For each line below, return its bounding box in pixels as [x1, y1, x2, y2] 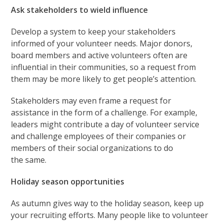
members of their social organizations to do [11, 143, 174, 154]
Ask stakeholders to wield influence [11, 4, 148, 16]
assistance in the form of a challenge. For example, [11, 107, 198, 118]
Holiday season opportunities [11, 176, 125, 187]
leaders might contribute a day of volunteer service [11, 119, 200, 130]
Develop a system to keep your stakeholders [11, 26, 176, 37]
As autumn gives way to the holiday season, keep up [11, 198, 204, 209]
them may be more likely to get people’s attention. [11, 74, 197, 85]
